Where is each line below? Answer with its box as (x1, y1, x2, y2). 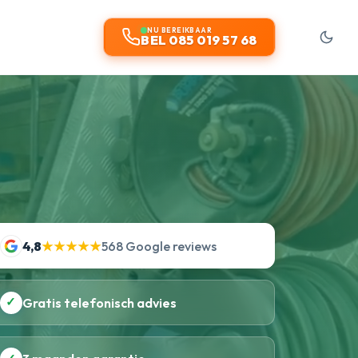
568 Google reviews (101, 237, 217, 254)
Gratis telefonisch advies (22, 294, 177, 311)
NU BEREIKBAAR (147, 26, 213, 35)
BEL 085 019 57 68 (141, 32, 257, 49)
